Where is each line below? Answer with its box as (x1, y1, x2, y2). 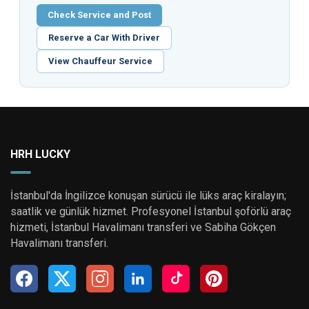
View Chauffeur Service (48, 56, 153, 66)
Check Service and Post (48, 10, 152, 20)
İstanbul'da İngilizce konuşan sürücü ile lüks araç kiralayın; (10, 189, 286, 202)
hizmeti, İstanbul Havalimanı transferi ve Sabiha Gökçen (10, 221, 276, 234)
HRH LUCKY (10, 148, 70, 161)
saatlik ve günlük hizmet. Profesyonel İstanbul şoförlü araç (10, 205, 291, 218)
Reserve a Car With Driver (48, 32, 161, 43)
